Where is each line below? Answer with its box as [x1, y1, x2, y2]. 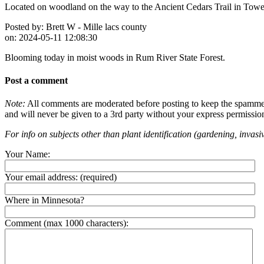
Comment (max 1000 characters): [5, 218, 128, 229]
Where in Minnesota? [5, 195, 84, 206]
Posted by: [5, 21, 44, 32]
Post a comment [5, 75, 68, 85]
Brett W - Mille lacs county [44, 21, 147, 32]
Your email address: [5, 172, 78, 183]
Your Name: [5, 149, 50, 160]
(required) [78, 172, 117, 183]
